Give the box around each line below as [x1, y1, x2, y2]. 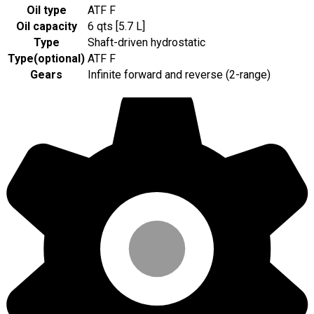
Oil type [26, 3, 67, 17]
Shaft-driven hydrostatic [88, 35, 205, 49]
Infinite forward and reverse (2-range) [88, 67, 271, 81]
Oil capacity [15, 19, 77, 33]
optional [38, 51, 81, 65]
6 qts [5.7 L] [88, 19, 145, 33]
